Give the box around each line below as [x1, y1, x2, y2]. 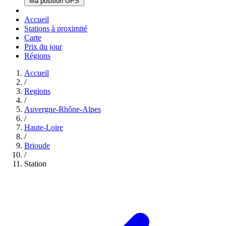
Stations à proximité [24, 24, 87, 33]
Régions [24, 51, 50, 60]
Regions [24, 87, 50, 95]
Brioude [24, 141, 50, 150]
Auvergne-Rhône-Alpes [24, 105, 101, 114]
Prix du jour [24, 42, 62, 51]
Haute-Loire [24, 123, 63, 132]
